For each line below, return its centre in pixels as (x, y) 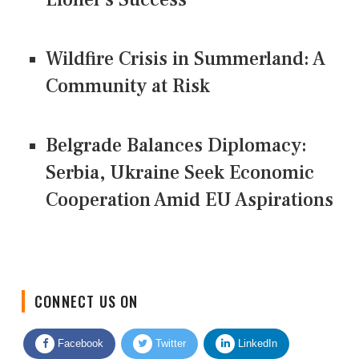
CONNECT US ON (87, 288)
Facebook (79, 330)
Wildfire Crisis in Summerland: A (186, 58)
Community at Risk (128, 86)
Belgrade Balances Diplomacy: (176, 145)
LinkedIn (256, 330)
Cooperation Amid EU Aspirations (190, 200)
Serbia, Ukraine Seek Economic (180, 172)
